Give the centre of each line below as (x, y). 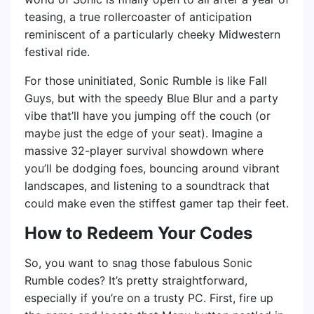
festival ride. (57, 52)
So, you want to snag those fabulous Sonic (138, 263)
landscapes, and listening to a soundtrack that (147, 186)
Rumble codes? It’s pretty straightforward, (136, 281)
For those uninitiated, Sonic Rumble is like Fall (146, 81)
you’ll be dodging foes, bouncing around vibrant (152, 169)
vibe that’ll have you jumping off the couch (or (148, 116)
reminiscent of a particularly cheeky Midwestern (152, 35)
